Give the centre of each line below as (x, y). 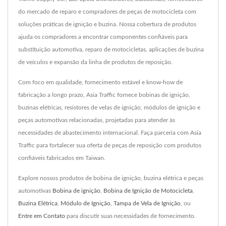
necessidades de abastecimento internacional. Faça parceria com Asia (110, 132)
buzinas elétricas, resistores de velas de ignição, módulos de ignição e (109, 107)
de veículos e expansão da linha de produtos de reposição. (95, 62)
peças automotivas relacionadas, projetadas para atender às (97, 120)
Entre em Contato (42, 216)
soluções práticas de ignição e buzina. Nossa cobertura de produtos (107, 24)
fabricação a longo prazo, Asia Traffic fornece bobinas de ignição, (104, 95)
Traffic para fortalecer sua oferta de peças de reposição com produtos (110, 145)
